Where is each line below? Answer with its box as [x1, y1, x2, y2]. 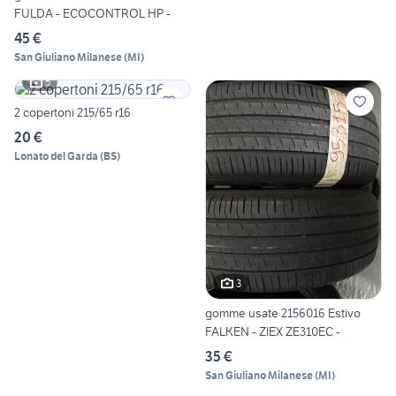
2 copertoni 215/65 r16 [14, 103, 131, 120]
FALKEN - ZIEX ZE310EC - [205, 324, 340, 340]
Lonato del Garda [14, 148, 98, 163]
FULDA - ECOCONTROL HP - [14, 4, 171, 21]
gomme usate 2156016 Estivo [205, 305, 361, 322]
